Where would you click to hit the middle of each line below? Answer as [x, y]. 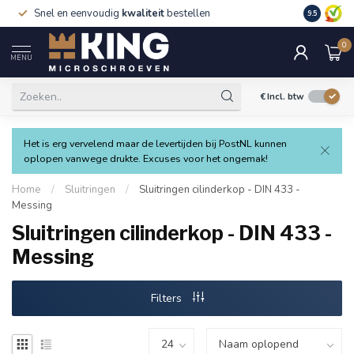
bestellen [187, 13]
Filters [168, 298]
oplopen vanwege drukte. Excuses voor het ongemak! [146, 158]
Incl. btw [286, 96]
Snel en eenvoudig [78, 13]
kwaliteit [143, 13]
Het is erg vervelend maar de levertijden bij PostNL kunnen [155, 143]
